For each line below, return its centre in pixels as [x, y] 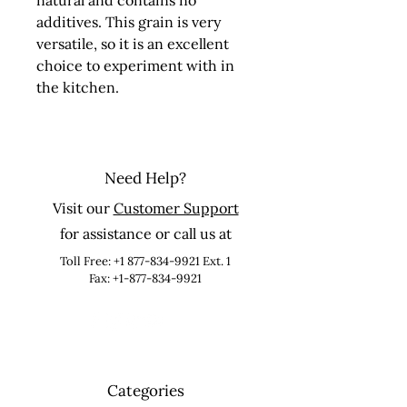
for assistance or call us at [145, 233]
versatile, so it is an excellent [133, 44]
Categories [145, 391]
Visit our [83, 208]
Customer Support [176, 208]
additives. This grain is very [129, 22]
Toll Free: [87, 261]
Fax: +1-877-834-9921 [145, 278]
